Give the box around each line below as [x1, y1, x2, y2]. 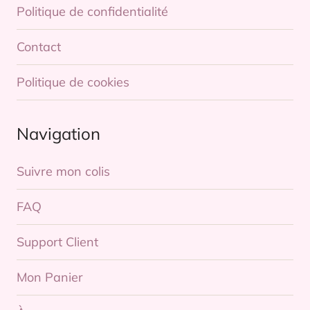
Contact [17, 39, 61, 55]
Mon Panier [17, 269, 83, 286]
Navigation [17, 123, 100, 145]
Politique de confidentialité [17, 3, 168, 20]
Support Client [17, 234, 98, 250]
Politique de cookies [17, 74, 129, 91]
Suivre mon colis [17, 163, 110, 180]
